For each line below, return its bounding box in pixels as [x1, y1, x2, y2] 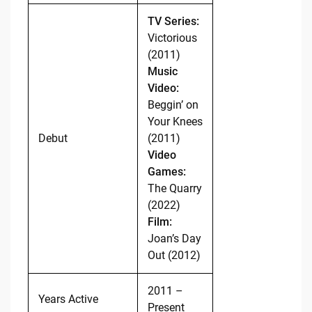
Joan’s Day [147, 232, 201, 246]
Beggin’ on [147, 98, 198, 112]
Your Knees [147, 115, 203, 129]
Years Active [38, 292, 98, 306]
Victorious [147, 31, 197, 45]
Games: [147, 165, 186, 179]
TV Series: [147, 15, 199, 29]
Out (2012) [147, 249, 201, 263]
